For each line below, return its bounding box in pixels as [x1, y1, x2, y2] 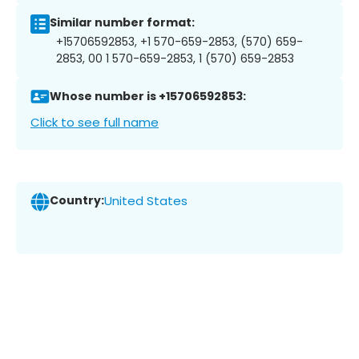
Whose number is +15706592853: [50, 88, 246, 105]
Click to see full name [30, 113, 159, 131]
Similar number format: [50, 14, 195, 31]
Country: [50, 192, 104, 209]
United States [104, 192, 188, 210]
